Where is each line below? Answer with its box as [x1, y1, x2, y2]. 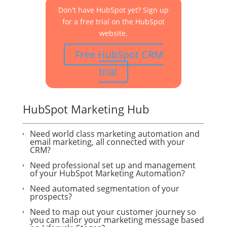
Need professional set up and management [29, 160, 196, 171]
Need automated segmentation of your [29, 183, 179, 194]
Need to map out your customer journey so [29, 206, 196, 217]
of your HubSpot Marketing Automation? [29, 168, 185, 179]
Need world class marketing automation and [29, 128, 200, 139]
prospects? [29, 191, 72, 202]
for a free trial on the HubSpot [62, 17, 165, 26]
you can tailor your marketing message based [29, 214, 204, 225]
